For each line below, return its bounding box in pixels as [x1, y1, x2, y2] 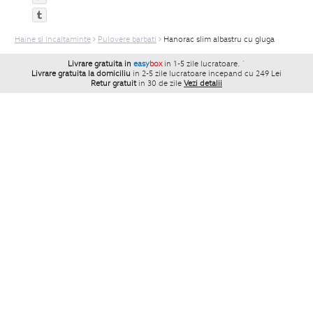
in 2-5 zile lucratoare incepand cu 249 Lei [133, 68, 282, 79]
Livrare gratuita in [68, 59, 133, 69]
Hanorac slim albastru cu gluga [163, 34, 275, 45]
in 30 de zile [138, 78, 182, 89]
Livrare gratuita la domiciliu [31, 68, 131, 79]
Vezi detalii [184, 78, 222, 89]
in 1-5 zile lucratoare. [164, 59, 242, 69]
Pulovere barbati [98, 34, 156, 45]
